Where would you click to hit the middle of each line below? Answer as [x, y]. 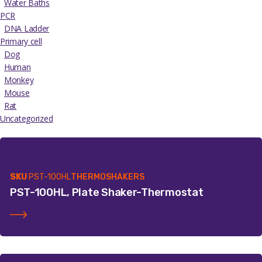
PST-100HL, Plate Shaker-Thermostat [106, 193]
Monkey [19, 80]
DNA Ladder [27, 29]
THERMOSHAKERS [107, 177]
